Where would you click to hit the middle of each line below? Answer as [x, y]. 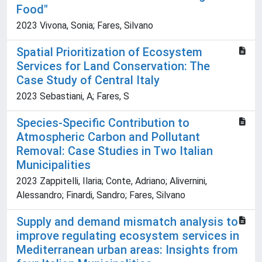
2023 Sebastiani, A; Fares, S [73, 96]
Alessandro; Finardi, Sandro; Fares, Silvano [101, 195]
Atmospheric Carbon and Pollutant [108, 137]
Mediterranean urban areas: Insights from [127, 250]
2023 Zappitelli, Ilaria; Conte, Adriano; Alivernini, [112, 181]
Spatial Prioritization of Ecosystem [109, 52]
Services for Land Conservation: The [113, 66]
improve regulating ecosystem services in [128, 236]
